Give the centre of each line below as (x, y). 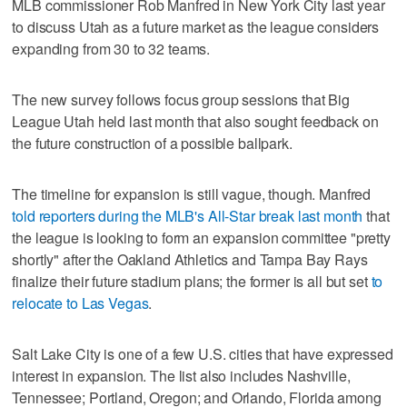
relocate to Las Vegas (80, 303)
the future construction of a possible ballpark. (152, 143)
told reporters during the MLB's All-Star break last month (188, 215)
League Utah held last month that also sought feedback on (195, 121)
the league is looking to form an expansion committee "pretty (201, 237)
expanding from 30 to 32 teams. (111, 48)
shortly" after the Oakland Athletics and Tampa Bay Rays (190, 259)
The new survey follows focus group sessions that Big (181, 99)
